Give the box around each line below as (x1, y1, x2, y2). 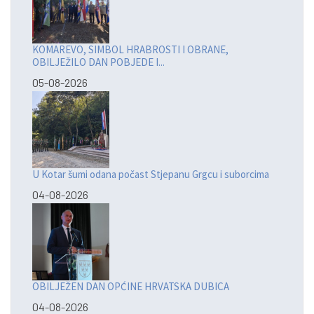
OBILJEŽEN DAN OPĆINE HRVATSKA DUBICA (32, 280, 229, 294)
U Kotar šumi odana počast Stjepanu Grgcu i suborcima (32, 168, 269, 182)
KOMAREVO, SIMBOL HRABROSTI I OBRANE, (32, 43, 228, 57)
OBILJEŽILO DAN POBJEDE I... (32, 55, 165, 69)
